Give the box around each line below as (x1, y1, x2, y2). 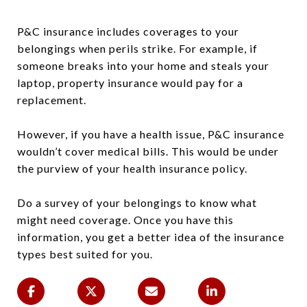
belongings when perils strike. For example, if (17, 42, 258, 56)
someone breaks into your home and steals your (17, 59, 269, 73)
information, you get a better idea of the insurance (17, 230, 284, 244)
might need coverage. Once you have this (17, 213, 234, 227)
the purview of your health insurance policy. (17, 162, 247, 175)
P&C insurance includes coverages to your (17, 25, 239, 38)
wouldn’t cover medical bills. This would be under (17, 145, 279, 158)
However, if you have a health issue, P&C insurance (17, 127, 284, 141)
